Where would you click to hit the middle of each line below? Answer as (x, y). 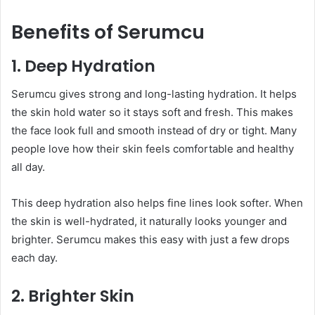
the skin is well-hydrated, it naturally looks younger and (149, 221)
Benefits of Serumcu (108, 32)
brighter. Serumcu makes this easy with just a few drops (150, 240)
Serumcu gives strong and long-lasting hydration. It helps (154, 94)
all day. (28, 167)
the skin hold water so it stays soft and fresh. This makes (152, 112)
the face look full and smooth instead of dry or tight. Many (154, 131)
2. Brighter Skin (73, 296)
